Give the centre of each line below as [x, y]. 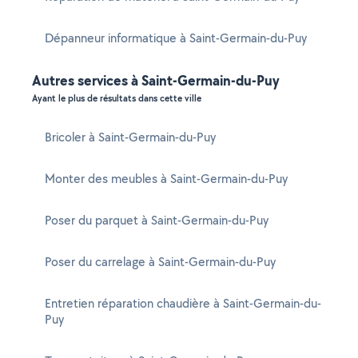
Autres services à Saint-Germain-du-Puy [156, 80]
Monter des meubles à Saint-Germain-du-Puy [166, 179]
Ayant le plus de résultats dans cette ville [117, 98]
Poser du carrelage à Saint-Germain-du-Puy [160, 262]
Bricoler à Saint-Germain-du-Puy [130, 137]
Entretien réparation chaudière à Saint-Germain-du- [183, 303]
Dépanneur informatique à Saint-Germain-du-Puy [176, 38]
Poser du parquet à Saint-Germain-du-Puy [157, 220]
